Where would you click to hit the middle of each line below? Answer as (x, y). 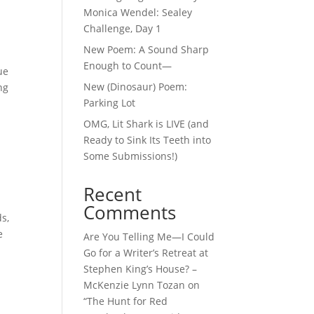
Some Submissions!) (131, 156)
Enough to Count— (128, 66)
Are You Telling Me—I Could (149, 237)
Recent (113, 194)
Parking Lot (110, 103)
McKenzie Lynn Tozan (135, 285)
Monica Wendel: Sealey (138, 13)
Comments (130, 213)
